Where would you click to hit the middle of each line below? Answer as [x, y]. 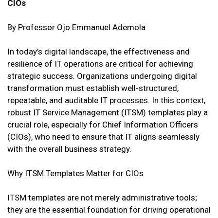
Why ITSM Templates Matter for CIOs [75, 173]
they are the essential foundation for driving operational [109, 210]
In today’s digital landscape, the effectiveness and [99, 52]
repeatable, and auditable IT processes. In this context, [106, 100]
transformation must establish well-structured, [93, 88]
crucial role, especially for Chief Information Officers [103, 125]
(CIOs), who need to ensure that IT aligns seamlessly [103, 137]
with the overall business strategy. [69, 149]
